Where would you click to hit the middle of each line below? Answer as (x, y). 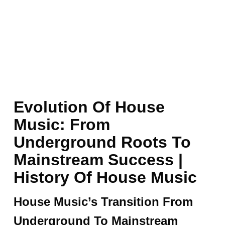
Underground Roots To (102, 142)
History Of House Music (105, 177)
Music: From (62, 124)
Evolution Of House (89, 107)
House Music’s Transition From (103, 201)
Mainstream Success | (98, 159)
